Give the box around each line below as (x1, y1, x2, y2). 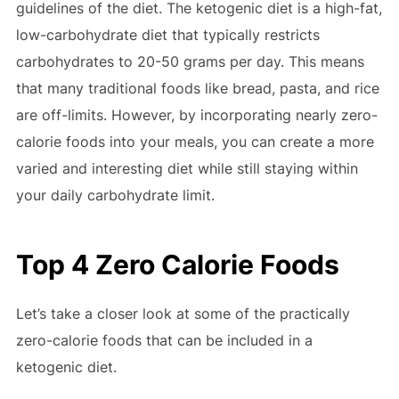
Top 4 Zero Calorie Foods (15, 248, 339, 281)
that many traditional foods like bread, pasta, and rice (15, 79, 379, 97)
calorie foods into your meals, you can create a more (15, 133, 374, 151)
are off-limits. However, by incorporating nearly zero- (15, 106, 378, 124)
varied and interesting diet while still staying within (15, 159, 358, 177)
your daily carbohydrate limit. (15, 186, 215, 204)
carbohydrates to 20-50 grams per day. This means (15, 53, 364, 70)
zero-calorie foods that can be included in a (15, 330, 313, 349)
